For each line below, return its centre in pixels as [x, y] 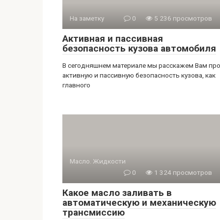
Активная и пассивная [113, 39]
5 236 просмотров [182, 18]
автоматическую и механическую [139, 203]
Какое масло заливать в [117, 193]
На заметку [87, 18]
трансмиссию [94, 212]
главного [76, 85]
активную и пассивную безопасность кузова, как [139, 75]
